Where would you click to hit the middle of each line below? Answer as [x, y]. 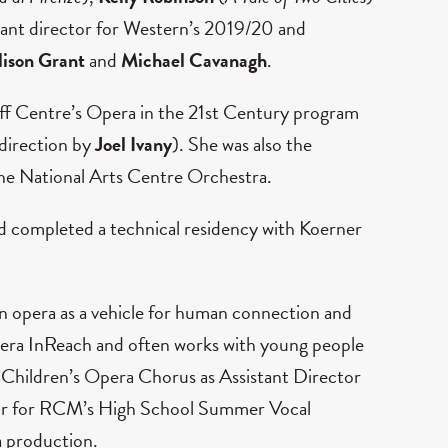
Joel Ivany [133, 143]
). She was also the [242, 143]
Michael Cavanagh [194, 59]
